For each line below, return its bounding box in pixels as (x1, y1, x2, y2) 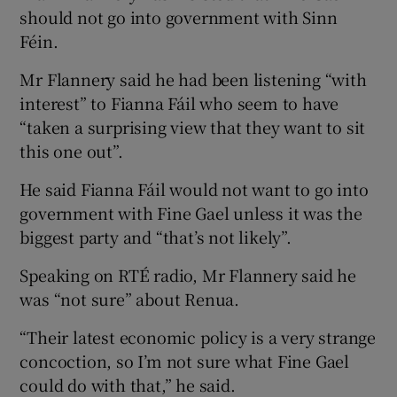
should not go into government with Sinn (19, 4, 338, 28)
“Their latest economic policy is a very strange (19, 324, 377, 348)
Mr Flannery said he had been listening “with (19, 66, 367, 90)
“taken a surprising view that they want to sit (19, 114, 366, 138)
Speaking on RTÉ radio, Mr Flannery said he (19, 262, 357, 286)
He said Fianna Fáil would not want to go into (19, 176, 369, 200)
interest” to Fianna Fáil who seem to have (19, 90, 339, 114)
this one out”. (19, 138, 123, 162)
